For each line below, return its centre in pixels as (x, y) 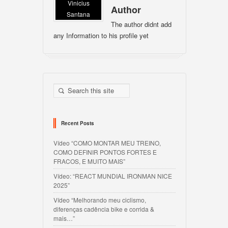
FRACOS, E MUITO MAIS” (89, 161)
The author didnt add (141, 24)
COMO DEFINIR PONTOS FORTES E (105, 152)
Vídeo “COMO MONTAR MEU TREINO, (107, 143)
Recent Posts (78, 123)
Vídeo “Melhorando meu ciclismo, (100, 200)
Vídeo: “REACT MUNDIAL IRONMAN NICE (113, 176)
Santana (78, 14)
